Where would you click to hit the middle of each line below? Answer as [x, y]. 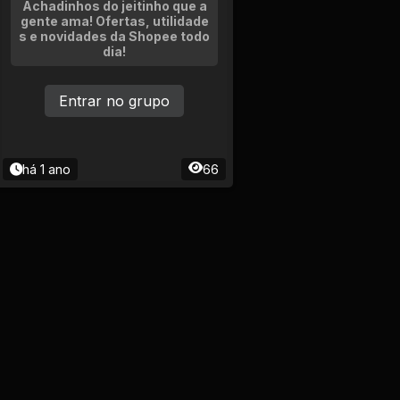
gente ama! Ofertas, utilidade [114, 21]
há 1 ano [46, 169]
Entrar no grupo [114, 101]
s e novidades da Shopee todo [114, 36]
